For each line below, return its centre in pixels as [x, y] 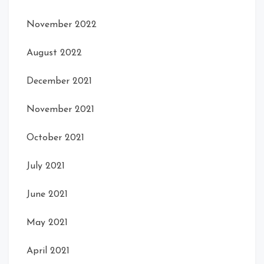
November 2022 [62, 24]
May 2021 [47, 222]
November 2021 [60, 109]
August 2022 [54, 53]
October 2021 [55, 138]
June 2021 [47, 194]
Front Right [83, 123]
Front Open [83, 114]
